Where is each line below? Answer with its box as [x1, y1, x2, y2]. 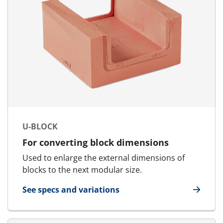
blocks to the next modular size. [22, 164, 142, 175]
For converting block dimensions [22, 136, 169, 148]
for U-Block [22, 189, 68, 201]
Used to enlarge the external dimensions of [22, 152, 185, 163]
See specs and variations [22, 184, 119, 195]
